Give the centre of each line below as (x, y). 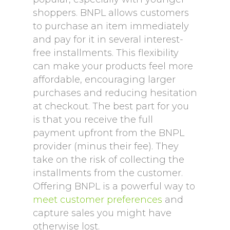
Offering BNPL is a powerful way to (114, 186)
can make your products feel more (113, 66)
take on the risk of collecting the (109, 160)
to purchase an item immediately (111, 26)
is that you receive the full (93, 120)
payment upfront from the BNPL (109, 133)
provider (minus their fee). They (106, 146)
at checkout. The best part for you (111, 106)
